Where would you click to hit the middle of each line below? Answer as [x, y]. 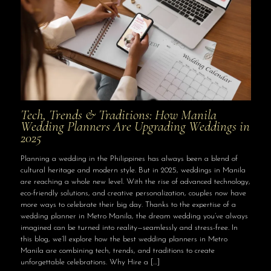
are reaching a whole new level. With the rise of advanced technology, [135, 181]
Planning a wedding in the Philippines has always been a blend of [129, 158]
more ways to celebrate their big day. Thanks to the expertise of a [128, 204]
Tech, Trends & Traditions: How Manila [118, 115]
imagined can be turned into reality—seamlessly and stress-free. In [129, 227]
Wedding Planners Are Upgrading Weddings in [135, 126]
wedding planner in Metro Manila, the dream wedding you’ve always [134, 216]
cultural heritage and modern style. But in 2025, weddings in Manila [133, 170]
